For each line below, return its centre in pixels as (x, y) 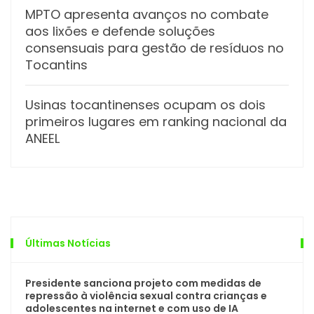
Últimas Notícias (68, 243)
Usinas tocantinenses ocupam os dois (145, 104)
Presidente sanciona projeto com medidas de (143, 283)
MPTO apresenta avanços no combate (147, 14)
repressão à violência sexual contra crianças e (146, 295)
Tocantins (56, 64)
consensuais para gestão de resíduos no (155, 48)
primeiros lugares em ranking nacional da (156, 121)
